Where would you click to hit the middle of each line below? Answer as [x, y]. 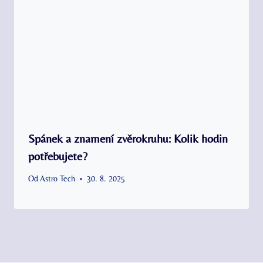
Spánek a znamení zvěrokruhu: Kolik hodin [128, 138]
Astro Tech [58, 179]
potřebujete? [58, 156]
